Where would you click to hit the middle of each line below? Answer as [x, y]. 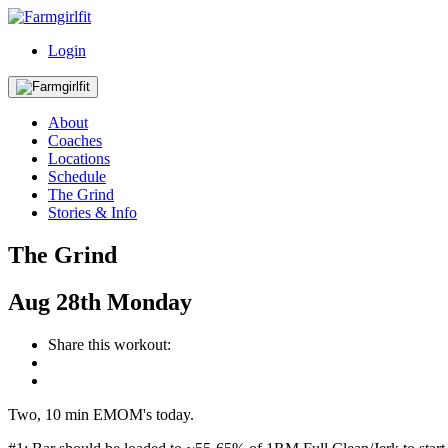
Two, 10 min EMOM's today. [103, 414]
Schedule [77, 176]
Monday [149, 301]
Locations [79, 158]
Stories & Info [92, 212]
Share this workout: [109, 344]
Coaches [75, 140]
